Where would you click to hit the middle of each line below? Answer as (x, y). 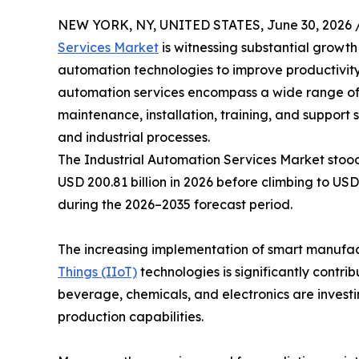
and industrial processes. (134, 137)
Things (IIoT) (97, 271)
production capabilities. (131, 316)
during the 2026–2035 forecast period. (175, 204)
